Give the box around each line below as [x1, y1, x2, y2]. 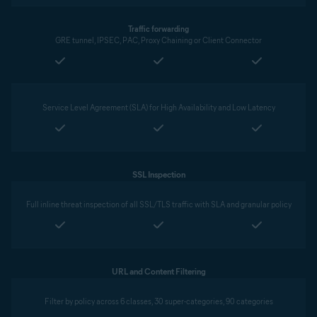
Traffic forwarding [128, 24, 189, 34]
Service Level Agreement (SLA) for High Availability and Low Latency [42, 103, 275, 113]
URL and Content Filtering [111, 266, 206, 277]
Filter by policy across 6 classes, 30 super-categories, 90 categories [44, 296, 273, 306]
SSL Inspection [132, 169, 185, 180]
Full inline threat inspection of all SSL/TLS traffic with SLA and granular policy [25, 200, 292, 209]
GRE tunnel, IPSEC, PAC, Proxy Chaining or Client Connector [55, 35, 262, 45]
